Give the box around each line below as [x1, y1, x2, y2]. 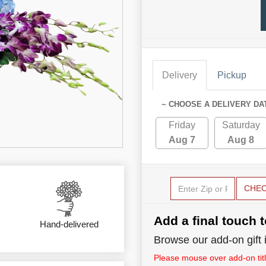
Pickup [217, 70, 246, 81]
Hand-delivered [39, 219, 99, 230]
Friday [169, 120, 195, 131]
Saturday [221, 120, 260, 131]
